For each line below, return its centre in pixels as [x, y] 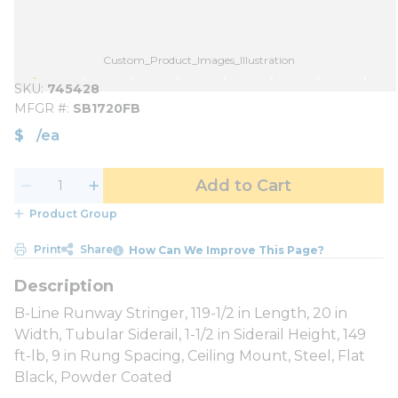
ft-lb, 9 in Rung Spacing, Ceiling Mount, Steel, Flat [190, 355]
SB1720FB [107, 108]
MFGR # [40, 108]
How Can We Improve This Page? [227, 250]
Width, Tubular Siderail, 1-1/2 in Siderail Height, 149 [190, 334]
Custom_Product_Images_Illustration [199, 60]
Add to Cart [243, 186]
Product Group [73, 214]
